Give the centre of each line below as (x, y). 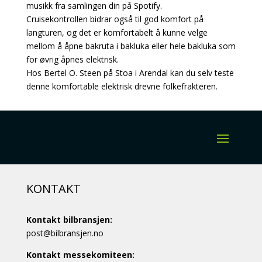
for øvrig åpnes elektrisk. (72, 59)
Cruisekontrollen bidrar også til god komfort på (115, 19)
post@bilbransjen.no (65, 233)
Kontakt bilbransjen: (69, 219)
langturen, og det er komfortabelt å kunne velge (117, 32)
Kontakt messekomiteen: (80, 254)
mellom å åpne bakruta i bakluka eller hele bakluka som (131, 46)
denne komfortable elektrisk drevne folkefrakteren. (122, 86)
